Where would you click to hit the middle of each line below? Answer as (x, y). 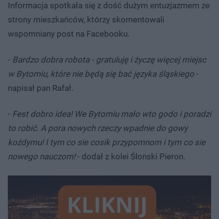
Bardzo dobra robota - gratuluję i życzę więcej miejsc (109, 59)
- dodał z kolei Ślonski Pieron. (131, 156)
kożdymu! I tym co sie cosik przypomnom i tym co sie (107, 142)
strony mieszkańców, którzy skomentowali (86, 19)
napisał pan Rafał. (42, 88)
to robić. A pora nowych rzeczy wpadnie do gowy (98, 128)
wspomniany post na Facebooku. (69, 33)
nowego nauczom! (42, 156)
